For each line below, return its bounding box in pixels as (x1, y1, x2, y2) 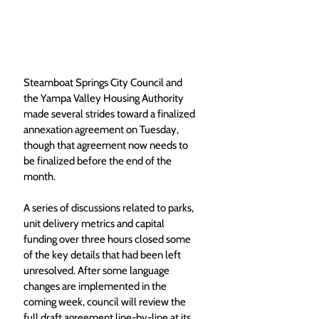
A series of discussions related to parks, (23, 202, 196, 215)
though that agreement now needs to (23, 139, 190, 152)
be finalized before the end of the (23, 155, 174, 168)
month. (23, 170, 56, 184)
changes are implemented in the (23, 280, 169, 293)
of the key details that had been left (23, 249, 183, 262)
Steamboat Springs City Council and (23, 76, 184, 90)
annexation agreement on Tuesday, (23, 123, 181, 137)
